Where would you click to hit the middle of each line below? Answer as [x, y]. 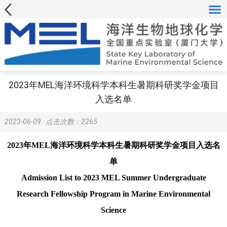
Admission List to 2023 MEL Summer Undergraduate [113, 178]
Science [113, 210]
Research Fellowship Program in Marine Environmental [113, 194]
